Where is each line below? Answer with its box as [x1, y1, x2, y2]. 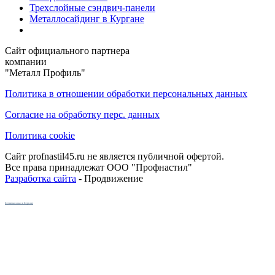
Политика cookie [5, 130, 75, 141]
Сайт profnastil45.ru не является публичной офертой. [5, 150, 224, 161]
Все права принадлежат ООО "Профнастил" [5, 161, 192, 172]
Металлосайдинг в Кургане [29, 13, 144, 24]
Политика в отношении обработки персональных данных [5, 88, 247, 99]
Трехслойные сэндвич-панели [29, 2, 155, 13]
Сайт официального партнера [5, 45, 130, 56]
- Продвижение [76, 172, 143, 184]
